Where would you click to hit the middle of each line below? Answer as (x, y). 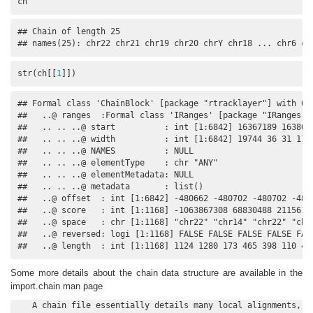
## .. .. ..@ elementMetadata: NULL (105, 175)
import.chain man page (57, 286)
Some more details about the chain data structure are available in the (156, 273)
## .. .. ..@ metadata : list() (110, 187)
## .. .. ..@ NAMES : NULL (105, 151)
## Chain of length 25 (69, 32)
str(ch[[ (37, 74)
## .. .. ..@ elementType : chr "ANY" (118, 163)
